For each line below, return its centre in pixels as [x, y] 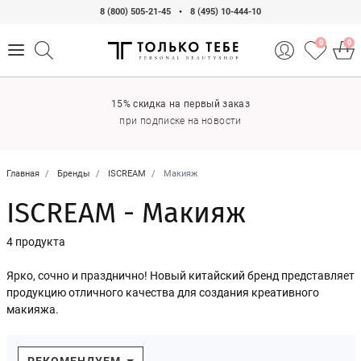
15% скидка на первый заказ [180, 104]
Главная [23, 174]
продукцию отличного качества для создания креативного [162, 293]
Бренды [73, 174]
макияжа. [32, 310]
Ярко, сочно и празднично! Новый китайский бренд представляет [180, 276]
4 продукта [35, 242]
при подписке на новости [180, 120]
